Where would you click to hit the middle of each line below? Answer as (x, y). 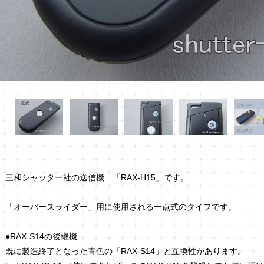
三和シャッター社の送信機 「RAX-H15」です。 (97, 178)
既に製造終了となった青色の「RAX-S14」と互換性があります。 (126, 251)
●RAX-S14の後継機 (41, 237)
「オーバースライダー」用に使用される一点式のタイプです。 (121, 207)
